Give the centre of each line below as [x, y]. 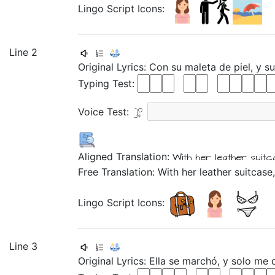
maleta [202, 67]
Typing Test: [108, 83]
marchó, [203, 261]
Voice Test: [105, 112]
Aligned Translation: [125, 157]
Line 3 [23, 246]
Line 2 [23, 52]
